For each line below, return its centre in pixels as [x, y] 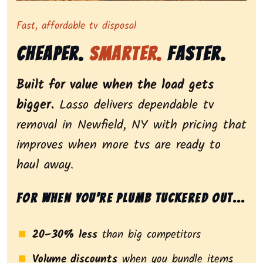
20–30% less [65, 235]
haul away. [45, 166]
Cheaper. [53, 54]
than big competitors [149, 235]
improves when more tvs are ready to [119, 146]
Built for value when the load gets [115, 86]
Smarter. [126, 54]
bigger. [35, 106]
